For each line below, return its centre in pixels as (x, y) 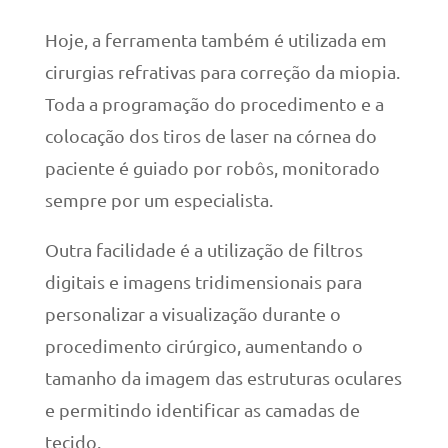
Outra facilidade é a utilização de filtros (203, 250)
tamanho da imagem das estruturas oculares (223, 378)
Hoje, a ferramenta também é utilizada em (215, 40)
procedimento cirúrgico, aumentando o (203, 346)
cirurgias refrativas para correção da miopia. (222, 72)
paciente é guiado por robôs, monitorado (212, 168)
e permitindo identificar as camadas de (202, 410)
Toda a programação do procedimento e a (214, 104)
